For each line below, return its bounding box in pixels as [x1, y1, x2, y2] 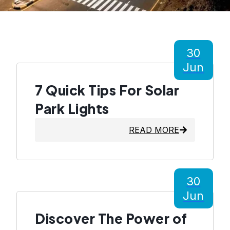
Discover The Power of [35, 210, 187, 227]
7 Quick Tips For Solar [35, 82, 179, 99]
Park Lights [35, 100, 109, 118]
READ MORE [129, 125, 179, 136]
